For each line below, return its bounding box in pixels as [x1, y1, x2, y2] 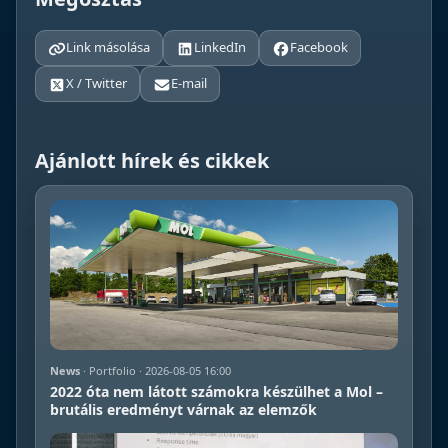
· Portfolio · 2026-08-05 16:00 [80, 362, 231, 378]
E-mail [171, 74, 207, 93]
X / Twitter [66, 74, 127, 93]
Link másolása [66, 38, 150, 57]
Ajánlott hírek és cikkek [35, 146, 269, 174]
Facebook [290, 38, 348, 57]
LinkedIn [194, 38, 246, 57]
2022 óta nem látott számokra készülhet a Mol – [50, 381, 383, 401]
